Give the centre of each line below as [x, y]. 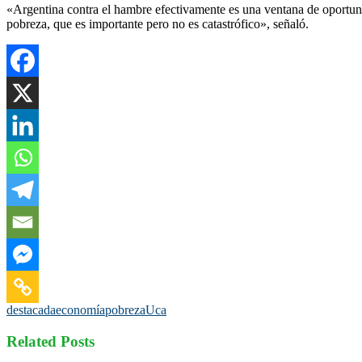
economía [80, 309]
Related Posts [51, 341]
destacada [31, 309]
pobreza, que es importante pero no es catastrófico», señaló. [158, 23]
